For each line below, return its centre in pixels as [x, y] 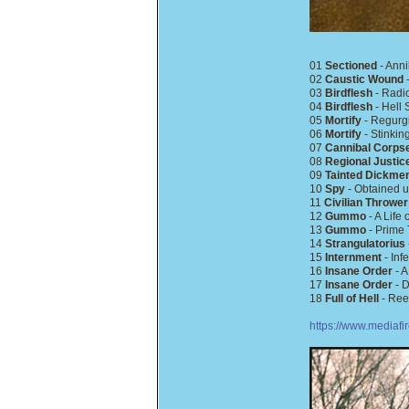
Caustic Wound [364, 79]
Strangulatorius [365, 244]
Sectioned [351, 66]
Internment [353, 257]
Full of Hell [352, 299]
